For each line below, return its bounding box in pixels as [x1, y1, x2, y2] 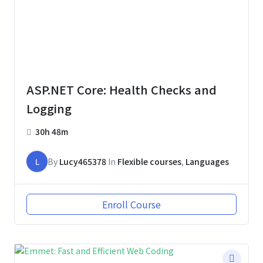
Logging [26, 100, 72, 117]
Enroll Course [102, 197, 161, 212]
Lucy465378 [59, 156, 106, 168]
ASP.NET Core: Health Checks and [26, 81, 217, 99]
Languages [186, 156, 229, 168]
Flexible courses [117, 156, 181, 168]
